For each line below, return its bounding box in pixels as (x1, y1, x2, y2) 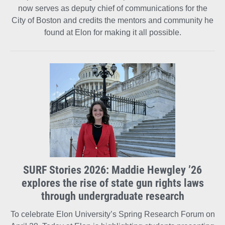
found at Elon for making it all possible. (44, 28, 181, 37)
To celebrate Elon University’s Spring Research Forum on (10, 210, 215, 219)
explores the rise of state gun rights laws (21, 175, 204, 190)
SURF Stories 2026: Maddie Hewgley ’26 (23, 162, 202, 177)
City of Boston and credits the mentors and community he (12, 16, 213, 25)
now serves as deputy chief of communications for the (18, 4, 207, 13)
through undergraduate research (41, 188, 184, 203)
